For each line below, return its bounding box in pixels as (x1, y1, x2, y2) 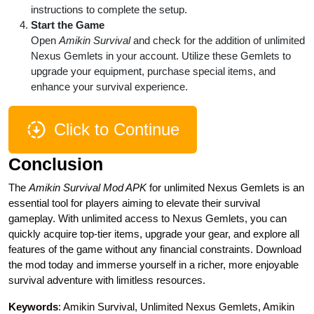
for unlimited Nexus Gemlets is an (146, 181, 304, 193)
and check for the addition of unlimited (130, 34, 305, 46)
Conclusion (8, 153, 103, 174)
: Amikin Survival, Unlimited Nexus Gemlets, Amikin (58, 300, 294, 313)
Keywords (8, 300, 58, 313)
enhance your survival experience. (31, 80, 188, 93)
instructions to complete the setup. (31, 3, 187, 15)
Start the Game (31, 18, 104, 31)
